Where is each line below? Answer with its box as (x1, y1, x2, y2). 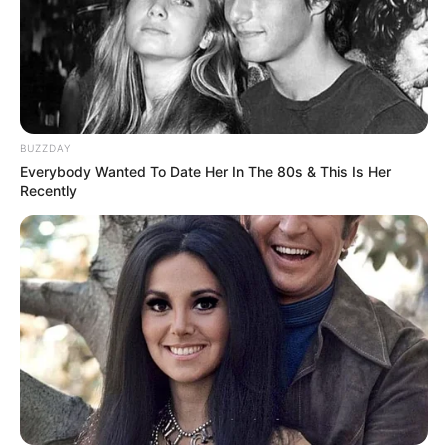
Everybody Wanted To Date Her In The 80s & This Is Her (20, 162, 391, 180)
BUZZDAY (20, 141, 71, 154)
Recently (20, 181, 77, 199)
